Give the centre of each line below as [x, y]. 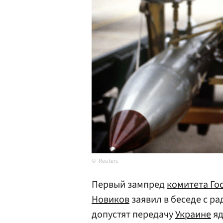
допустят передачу [133, 215]
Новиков [111, 200]
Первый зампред [129, 185]
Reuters [108, 161]
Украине [193, 215]
